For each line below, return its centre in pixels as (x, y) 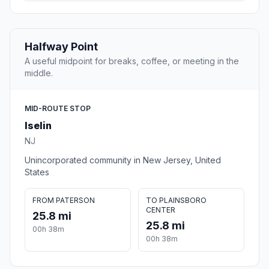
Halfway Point (61, 47)
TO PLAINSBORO (176, 201)
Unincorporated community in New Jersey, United (123, 160)
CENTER (161, 210)
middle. (39, 73)
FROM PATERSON (64, 201)
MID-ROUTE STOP (58, 109)
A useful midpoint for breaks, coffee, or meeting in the (132, 61)
